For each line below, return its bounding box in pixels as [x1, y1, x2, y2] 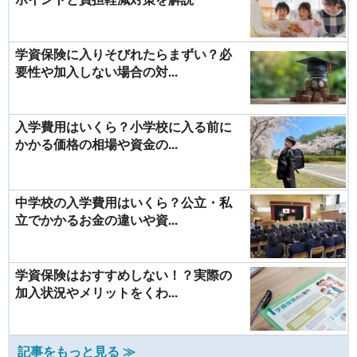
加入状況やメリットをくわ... [15, 282, 178, 301]
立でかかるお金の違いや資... [15, 210, 178, 229]
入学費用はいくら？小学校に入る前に [15, 116, 232, 135]
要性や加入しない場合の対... [15, 61, 178, 80]
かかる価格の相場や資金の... [15, 134, 178, 153]
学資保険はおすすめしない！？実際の [15, 265, 232, 284]
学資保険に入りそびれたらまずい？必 [15, 44, 232, 63]
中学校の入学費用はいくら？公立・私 [15, 192, 232, 211]
